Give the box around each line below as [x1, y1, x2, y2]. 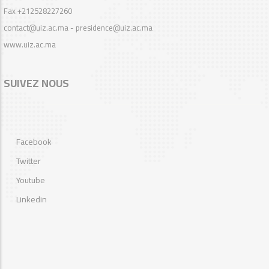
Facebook [16, 134, 52, 150]
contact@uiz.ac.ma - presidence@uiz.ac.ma [4, 20, 153, 35]
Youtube [16, 172, 45, 189]
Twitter [16, 153, 41, 169]
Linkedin [16, 192, 47, 208]
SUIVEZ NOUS [4, 73, 69, 94]
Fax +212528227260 [4, 4, 72, 19]
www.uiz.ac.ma [4, 37, 56, 52]
